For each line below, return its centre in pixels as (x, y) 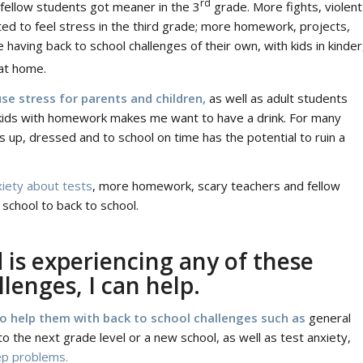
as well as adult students (277, 98)
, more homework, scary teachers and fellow (216, 186)
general (330, 318)
